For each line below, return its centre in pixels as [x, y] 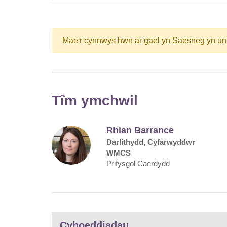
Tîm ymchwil [95, 100]
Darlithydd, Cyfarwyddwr [151, 142]
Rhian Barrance [140, 130]
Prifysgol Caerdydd [138, 163]
